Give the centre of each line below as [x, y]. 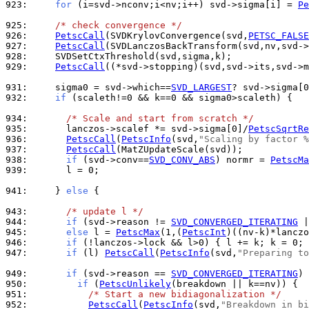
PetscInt [204, 232]
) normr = [243, 160]
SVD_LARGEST [201, 87]
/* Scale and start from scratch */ [160, 118]
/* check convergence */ [119, 25]
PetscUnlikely [135, 284]
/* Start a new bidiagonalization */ [185, 294]
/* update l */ [105, 211]
